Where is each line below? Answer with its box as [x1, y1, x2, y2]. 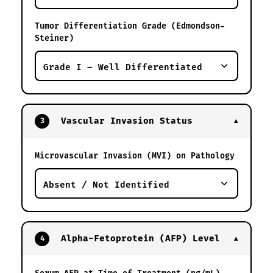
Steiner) [35, 33, 74, 43]
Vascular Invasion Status [55, 115, 193, 126]
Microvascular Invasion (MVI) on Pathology [35, 151, 235, 161]
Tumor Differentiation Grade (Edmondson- [35, 21, 225, 31]
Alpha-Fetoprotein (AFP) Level [55, 233, 220, 244]
